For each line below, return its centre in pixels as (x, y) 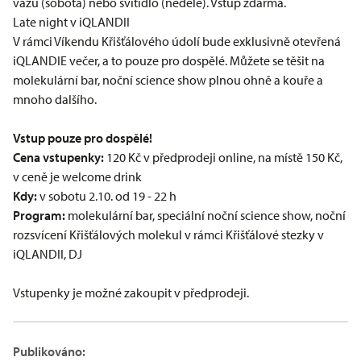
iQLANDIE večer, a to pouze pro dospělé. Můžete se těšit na (169, 60)
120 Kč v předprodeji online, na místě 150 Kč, (223, 157)
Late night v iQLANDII (71, 22)
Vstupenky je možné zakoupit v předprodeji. (131, 293)
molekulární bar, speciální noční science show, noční (205, 215)
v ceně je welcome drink (77, 176)
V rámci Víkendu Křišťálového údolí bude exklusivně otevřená (177, 41)
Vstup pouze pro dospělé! (83, 138)
